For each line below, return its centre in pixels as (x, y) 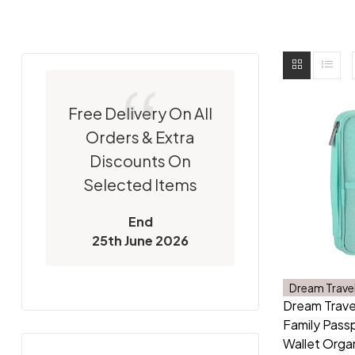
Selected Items (140, 184)
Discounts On (140, 160)
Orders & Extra (140, 136)
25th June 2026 (140, 240)
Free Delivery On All (140, 113)
